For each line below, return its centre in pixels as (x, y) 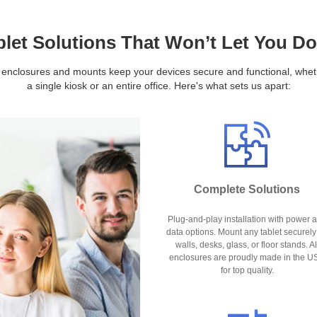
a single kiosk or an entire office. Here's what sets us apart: (158, 86)
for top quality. (247, 270)
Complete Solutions (247, 189)
